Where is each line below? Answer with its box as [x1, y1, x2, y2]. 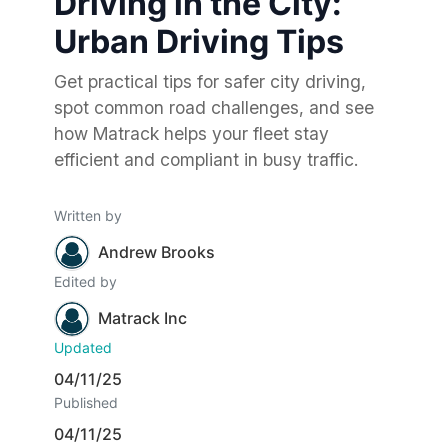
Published [54, 393, 118, 411]
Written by [54, 206, 122, 224]
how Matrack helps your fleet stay [54, 122, 329, 144]
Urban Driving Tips [54, 21, 344, 61]
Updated [54, 338, 112, 356]
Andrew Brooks [98, 242, 215, 263]
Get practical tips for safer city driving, [54, 70, 366, 92]
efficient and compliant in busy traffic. [54, 148, 358, 170]
